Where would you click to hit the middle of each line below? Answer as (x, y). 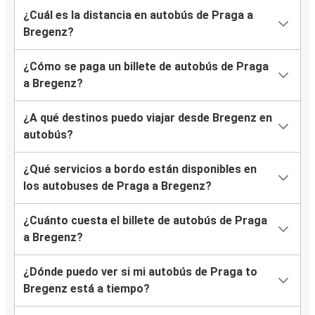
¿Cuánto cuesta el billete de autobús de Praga (145, 221)
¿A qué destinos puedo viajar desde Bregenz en (148, 118)
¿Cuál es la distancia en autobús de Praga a (138, 15)
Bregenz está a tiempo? (86, 289)
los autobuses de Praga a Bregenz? (117, 186)
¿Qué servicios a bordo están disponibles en (140, 169)
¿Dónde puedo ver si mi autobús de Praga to (140, 272)
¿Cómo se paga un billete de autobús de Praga (146, 67)
